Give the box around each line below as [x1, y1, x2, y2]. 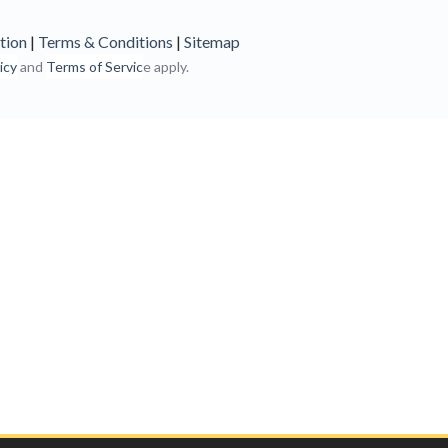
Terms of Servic [46, 58, 143, 75]
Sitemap [184, 32, 240, 51]
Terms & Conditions [38, 32, 173, 51]
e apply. [143, 58, 189, 75]
